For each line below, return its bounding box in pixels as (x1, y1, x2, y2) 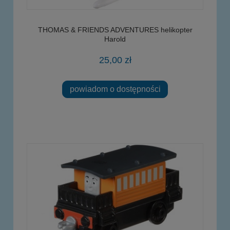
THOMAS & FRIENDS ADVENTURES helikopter (37, 25, 193, 34)
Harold (104, 34, 126, 43)
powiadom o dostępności (69, 84, 161, 94)
